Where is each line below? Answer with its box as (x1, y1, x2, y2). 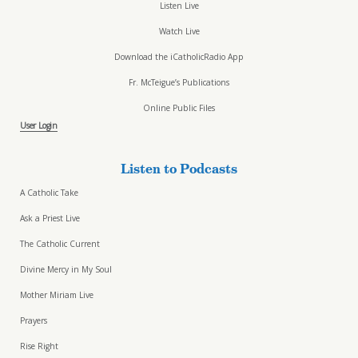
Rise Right (20, 340, 58, 352)
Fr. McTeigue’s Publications (129, 77, 229, 89)
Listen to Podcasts (121, 159, 237, 177)
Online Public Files (143, 102, 215, 114)
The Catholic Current (20, 238, 100, 250)
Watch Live (158, 26, 200, 38)
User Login (20, 120, 58, 132)
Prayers (20, 315, 47, 327)
